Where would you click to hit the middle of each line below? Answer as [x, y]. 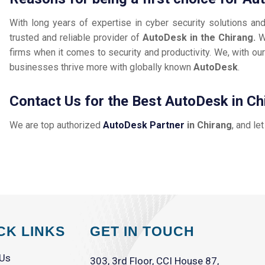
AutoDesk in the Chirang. [201, 38]
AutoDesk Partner [144, 125]
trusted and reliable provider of [76, 38]
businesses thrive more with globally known [102, 67]
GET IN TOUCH [143, 232]
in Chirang [209, 125]
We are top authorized [56, 125]
